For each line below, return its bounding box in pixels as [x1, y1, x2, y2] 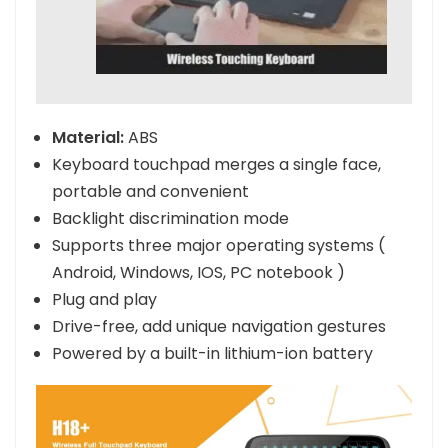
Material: [52, 126, 124, 150]
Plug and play [52, 288, 157, 312]
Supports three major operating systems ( [52, 234, 385, 258]
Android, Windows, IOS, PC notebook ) [52, 261, 345, 285]
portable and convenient [52, 180, 249, 204]
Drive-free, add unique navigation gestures [52, 315, 386, 339]
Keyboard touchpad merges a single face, [52, 153, 381, 177]
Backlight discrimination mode [52, 207, 289, 231]
